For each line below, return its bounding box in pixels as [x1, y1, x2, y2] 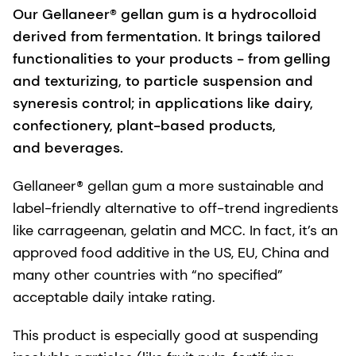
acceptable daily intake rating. [13, 287, 215, 307]
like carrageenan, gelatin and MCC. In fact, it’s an [13, 220, 338, 240]
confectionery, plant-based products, [13, 115, 276, 135]
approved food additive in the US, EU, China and [13, 242, 329, 262]
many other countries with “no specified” [13, 265, 283, 284]
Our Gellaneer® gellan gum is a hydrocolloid [13, 4, 317, 24]
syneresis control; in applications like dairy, [13, 93, 313, 113]
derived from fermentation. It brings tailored [13, 26, 321, 46]
